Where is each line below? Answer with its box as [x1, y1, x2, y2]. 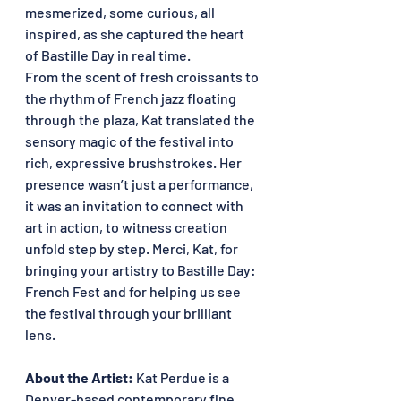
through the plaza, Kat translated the [25, 110, 258, 128]
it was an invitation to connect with [25, 196, 246, 214]
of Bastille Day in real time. [25, 46, 191, 64]
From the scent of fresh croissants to [25, 67, 261, 85]
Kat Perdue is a [136, 368, 232, 386]
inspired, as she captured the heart [25, 24, 247, 42]
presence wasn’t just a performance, [25, 175, 256, 192]
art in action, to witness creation [25, 218, 230, 235]
